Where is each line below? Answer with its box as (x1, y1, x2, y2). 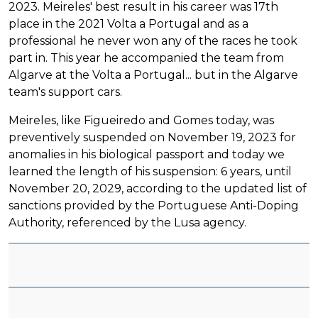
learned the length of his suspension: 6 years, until (9, 164, 292, 178)
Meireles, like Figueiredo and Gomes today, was (9, 113, 274, 127)
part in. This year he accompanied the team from (9, 50, 284, 65)
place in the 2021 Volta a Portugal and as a (9, 16, 248, 31)
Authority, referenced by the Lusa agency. (9, 215, 246, 229)
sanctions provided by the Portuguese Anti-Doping (9, 198, 299, 212)
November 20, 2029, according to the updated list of (9, 181, 307, 195)
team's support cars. (9, 84, 122, 99)
